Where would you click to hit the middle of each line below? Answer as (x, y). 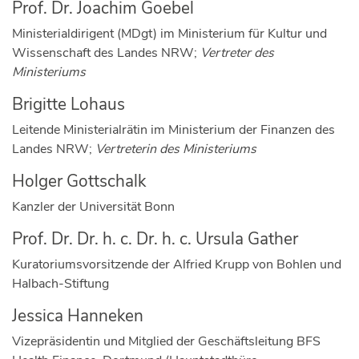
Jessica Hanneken (78, 315)
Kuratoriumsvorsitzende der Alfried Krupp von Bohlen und (177, 264)
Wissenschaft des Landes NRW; (106, 52)
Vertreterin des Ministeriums (176, 149)
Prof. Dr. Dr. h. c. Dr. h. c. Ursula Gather (155, 238)
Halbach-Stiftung (61, 283)
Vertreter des (237, 52)
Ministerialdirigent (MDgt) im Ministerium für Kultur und (169, 33)
